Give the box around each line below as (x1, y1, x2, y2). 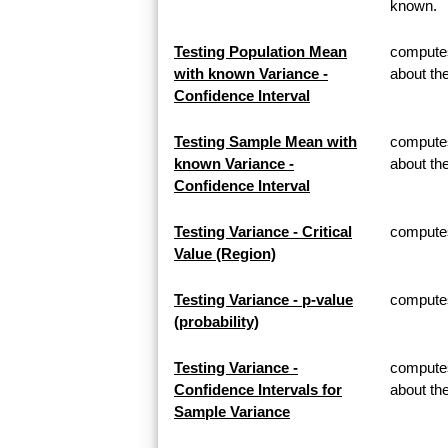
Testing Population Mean (174, 43, 347, 61)
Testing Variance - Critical (174, 223, 352, 241)
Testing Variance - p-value (174, 291, 353, 309)
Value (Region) (174, 245, 276, 263)
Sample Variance (174, 403, 290, 421)
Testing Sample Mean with (174, 133, 357, 151)
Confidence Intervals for (174, 381, 342, 399)
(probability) (174, 313, 259, 331)
